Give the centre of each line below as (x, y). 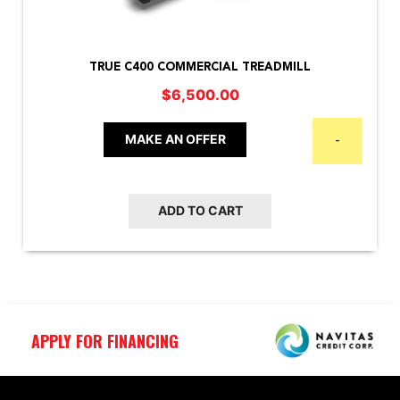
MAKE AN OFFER (175, 138)
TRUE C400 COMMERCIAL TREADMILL (200, 67)
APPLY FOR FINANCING (105, 341)
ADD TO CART (200, 210)
